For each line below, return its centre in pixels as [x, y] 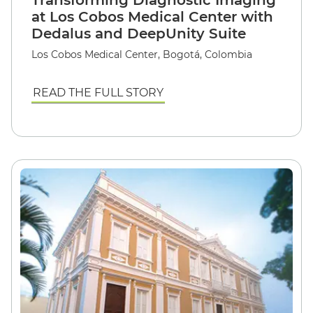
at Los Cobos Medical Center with [152, 17]
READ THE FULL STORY [98, 93]
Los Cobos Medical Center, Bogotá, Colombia [142, 54]
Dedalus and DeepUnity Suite [139, 34]
